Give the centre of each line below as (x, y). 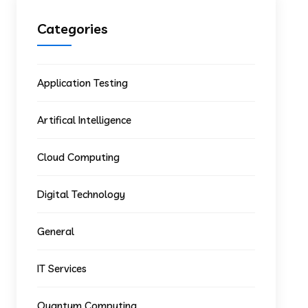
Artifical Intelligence (85, 120)
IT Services (62, 268)
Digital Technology (81, 194)
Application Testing (83, 83)
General (56, 231)
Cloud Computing (79, 157)
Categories (73, 29)
